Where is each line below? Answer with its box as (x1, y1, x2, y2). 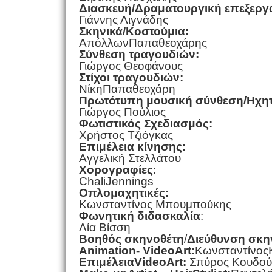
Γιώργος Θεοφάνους (78, 59, 183, 72)
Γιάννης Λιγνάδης (78, 13, 168, 26)
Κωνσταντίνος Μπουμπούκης (78, 197, 231, 211)
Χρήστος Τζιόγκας (78, 128, 173, 141)
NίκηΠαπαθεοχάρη (78, 82, 175, 95)
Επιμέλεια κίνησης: (78, 140, 186, 153)
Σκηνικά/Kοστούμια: (78, 24, 189, 38)
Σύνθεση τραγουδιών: (78, 47, 199, 61)
